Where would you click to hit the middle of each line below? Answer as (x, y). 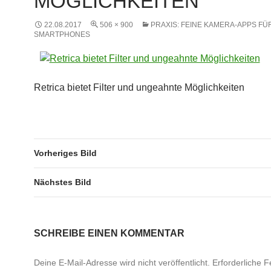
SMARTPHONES (62, 34)
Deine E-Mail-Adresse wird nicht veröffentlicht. (122, 263)
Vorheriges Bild (65, 153)
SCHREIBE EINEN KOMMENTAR (109, 233)
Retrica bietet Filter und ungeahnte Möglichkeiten (139, 87)
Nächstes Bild (63, 182)
